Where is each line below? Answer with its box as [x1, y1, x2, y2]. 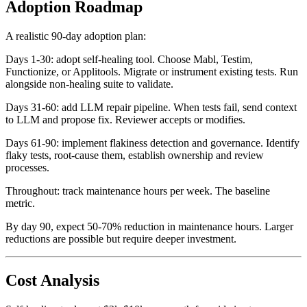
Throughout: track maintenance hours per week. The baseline [5, 201, 270, 213]
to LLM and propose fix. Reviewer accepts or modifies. [5, 130, 245, 142]
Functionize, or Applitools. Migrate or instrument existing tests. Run [5, 82, 298, 94]
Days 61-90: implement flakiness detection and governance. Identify [5, 153, 299, 165]
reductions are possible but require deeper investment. [5, 249, 236, 261]
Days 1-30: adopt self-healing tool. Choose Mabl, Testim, [5, 69, 253, 82]
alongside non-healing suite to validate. [5, 94, 173, 106]
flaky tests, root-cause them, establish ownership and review [5, 165, 264, 177]
